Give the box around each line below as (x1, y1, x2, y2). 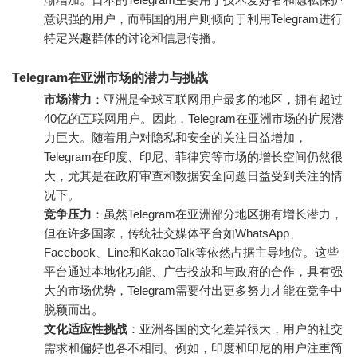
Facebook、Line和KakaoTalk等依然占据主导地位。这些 (44, 245, 339, 259)
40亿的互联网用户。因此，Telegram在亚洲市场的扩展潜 (44, 111, 343, 125)
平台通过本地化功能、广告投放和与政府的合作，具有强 (44, 264, 343, 278)
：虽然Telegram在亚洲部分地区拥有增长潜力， (92, 206, 343, 221)
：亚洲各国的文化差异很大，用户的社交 (127, 321, 343, 335)
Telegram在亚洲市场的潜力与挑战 (12, 70, 208, 84)
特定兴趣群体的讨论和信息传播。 (44, 30, 223, 45)
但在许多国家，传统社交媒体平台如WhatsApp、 (44, 226, 301, 240)
